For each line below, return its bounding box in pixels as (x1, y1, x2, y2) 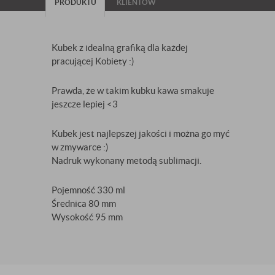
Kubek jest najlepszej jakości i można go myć (52, 128, 230, 139)
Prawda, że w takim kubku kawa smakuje (52, 85, 214, 96)
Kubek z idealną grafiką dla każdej (52, 42, 188, 53)
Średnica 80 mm (52, 198, 116, 209)
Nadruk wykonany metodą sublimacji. (52, 155, 203, 166)
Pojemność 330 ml (52, 184, 127, 195)
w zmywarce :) (52, 141, 110, 152)
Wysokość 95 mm (52, 211, 125, 222)
